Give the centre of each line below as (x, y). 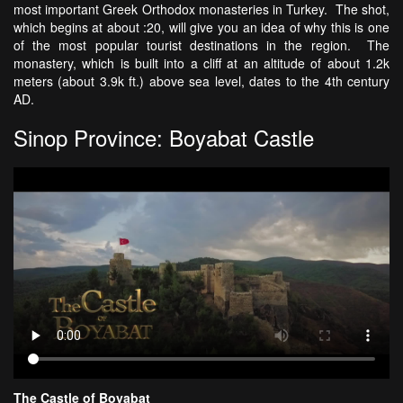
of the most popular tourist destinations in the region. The (201, 45)
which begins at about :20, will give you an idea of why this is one (201, 27)
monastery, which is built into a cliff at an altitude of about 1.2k (201, 63)
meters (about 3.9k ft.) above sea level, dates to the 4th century (201, 81)
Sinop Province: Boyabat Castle (164, 138)
